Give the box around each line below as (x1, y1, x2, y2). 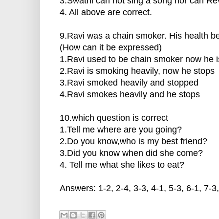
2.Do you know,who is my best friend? (60, 136, 207, 147)
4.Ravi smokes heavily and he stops (60, 89, 200, 100)
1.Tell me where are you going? (60, 125, 182, 135)
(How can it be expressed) (60, 43, 162, 53)
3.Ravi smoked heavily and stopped (60, 78, 198, 88)
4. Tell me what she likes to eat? (60, 160, 184, 170)
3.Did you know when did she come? (60, 148, 203, 158)
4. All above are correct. (60, 7, 152, 18)
